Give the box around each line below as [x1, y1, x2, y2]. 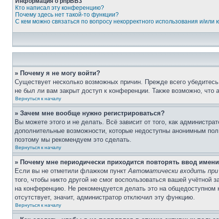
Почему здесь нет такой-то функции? [15, 11, 119, 18]
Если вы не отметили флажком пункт [15, 167, 128, 175]
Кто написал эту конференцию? [15, 4, 104, 11]
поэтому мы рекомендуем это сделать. [15, 136, 131, 143]
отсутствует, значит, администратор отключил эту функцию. [15, 194, 195, 201]
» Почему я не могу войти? [15, 69, 100, 77]
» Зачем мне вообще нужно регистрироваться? [15, 109, 165, 117]
